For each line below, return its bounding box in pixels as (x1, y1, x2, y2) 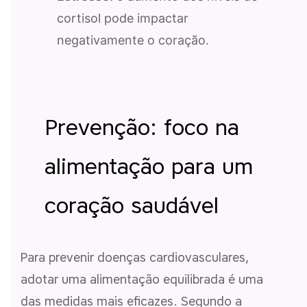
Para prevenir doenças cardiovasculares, (21, 249, 249, 265)
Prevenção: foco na (45, 113, 239, 140)
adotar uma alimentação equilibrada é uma (21, 271, 263, 287)
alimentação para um (45, 152, 253, 180)
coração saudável (45, 191, 219, 219)
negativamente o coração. (57, 32, 209, 47)
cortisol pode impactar (57, 10, 188, 25)
